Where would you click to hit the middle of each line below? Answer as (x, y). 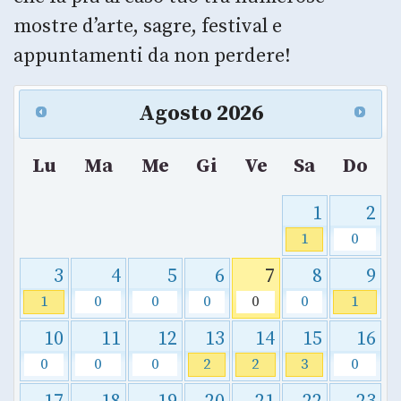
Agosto (175, 114)
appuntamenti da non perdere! (152, 55)
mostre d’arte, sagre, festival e (148, 26)
